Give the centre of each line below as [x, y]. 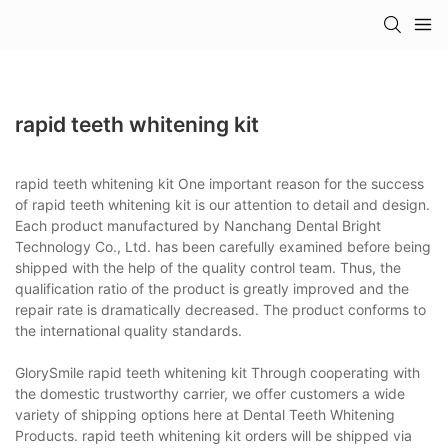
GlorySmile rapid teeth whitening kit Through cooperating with [217, 372]
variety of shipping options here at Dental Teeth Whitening [205, 414]
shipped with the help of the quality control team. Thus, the [208, 267]
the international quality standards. [128, 330]
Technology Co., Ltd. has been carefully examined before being [223, 246]
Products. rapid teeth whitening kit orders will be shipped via [213, 435]
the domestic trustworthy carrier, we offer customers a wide [210, 393]
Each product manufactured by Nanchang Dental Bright [198, 225]
